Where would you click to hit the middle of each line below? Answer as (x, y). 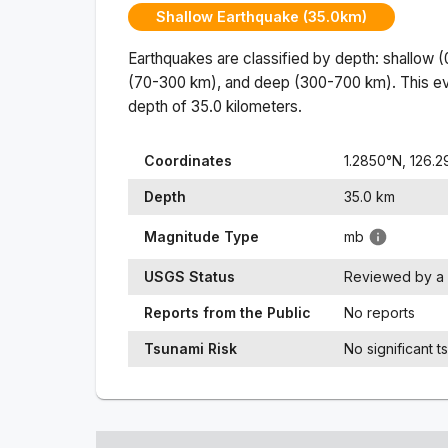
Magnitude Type (201, 236)
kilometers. (262, 106)
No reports (379, 312)
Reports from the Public (227, 312)
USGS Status (189, 276)
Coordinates (188, 160)
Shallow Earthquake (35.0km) (261, 17)
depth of (159, 106)
